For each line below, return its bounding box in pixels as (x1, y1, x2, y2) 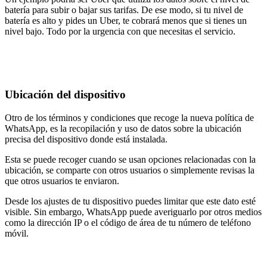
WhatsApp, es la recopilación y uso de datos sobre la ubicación (5, 123, 241, 133)
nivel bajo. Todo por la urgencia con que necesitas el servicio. (5, 26, 235, 36)
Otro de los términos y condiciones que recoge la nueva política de (5, 113, 254, 123)
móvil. (5, 228, 29, 238)
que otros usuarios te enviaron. (5, 176, 119, 186)
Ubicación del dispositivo (5, 88, 126, 101)
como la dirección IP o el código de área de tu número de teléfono (5, 218, 251, 228)
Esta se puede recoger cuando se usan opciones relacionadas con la (5, 154, 256, 164)
